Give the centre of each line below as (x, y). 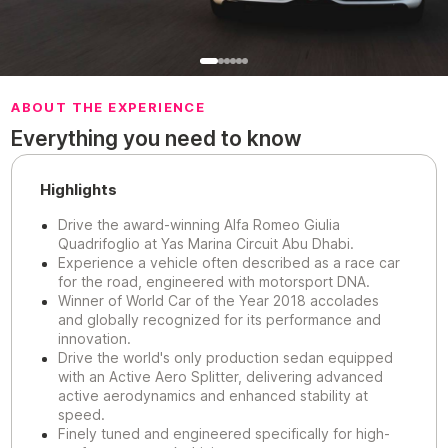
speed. (82, 414)
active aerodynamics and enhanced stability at (213, 395)
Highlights (79, 189)
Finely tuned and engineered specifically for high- (224, 433)
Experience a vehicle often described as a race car (229, 262)
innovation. (95, 338)
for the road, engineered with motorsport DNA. (214, 281)
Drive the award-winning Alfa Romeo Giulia (199, 224)
